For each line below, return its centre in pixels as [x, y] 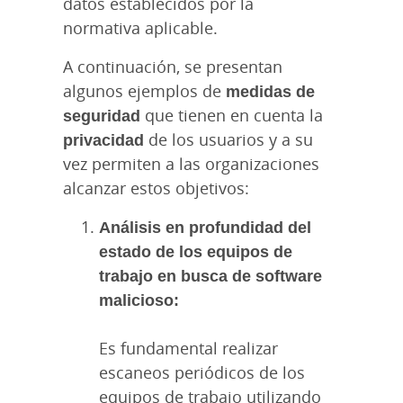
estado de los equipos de [196, 251]
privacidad [103, 139]
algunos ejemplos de [144, 90]
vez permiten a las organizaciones [191, 163]
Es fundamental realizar [188, 348]
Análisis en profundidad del [205, 226]
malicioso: [139, 299]
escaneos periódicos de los [202, 372]
